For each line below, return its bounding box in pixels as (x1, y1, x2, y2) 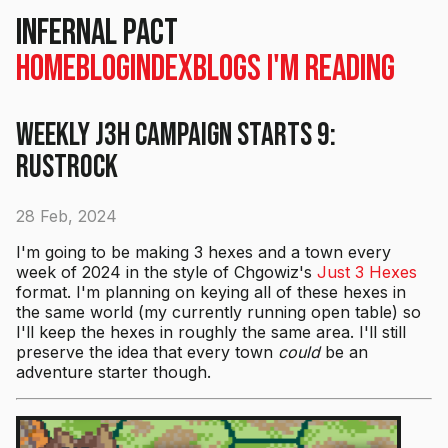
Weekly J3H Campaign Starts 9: (16, 116, 336, 156)
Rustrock (16, 148, 118, 188)
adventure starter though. (16, 361, 211, 382)
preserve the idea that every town (16, 341, 278, 362)
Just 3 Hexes (317, 261, 417, 282)
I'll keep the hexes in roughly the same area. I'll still (16, 321, 406, 342)
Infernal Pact (16, 12, 178, 55)
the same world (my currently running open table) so (16, 301, 421, 322)
